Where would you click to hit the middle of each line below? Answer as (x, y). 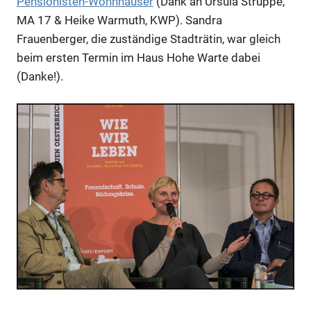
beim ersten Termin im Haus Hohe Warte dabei (138, 57)
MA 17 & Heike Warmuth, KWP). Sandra (119, 20)
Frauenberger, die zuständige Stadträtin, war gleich (149, 39)
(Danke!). (40, 76)
